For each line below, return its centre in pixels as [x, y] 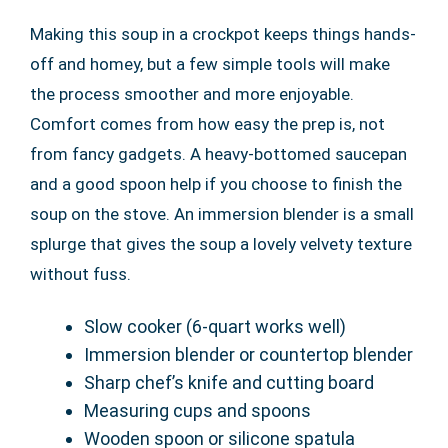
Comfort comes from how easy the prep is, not [207, 124]
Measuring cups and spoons [197, 410]
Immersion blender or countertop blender [248, 354]
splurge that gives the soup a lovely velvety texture [221, 244]
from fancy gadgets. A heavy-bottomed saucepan [218, 154]
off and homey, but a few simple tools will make [210, 64]
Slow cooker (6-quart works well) [215, 326]
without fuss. [80, 274]
